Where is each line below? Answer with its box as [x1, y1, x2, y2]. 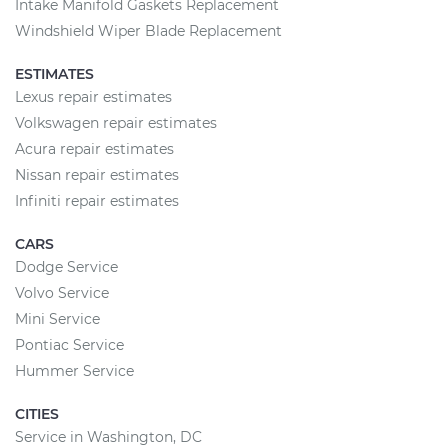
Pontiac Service [15, 335, 124, 354]
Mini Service [15, 309, 100, 328]
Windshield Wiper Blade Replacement [15, 21, 282, 40]
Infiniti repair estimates [15, 191, 179, 210]
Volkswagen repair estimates [15, 113, 217, 132]
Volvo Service [15, 283, 109, 302]
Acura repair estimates [15, 139, 174, 158]
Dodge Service [15, 257, 118, 276]
